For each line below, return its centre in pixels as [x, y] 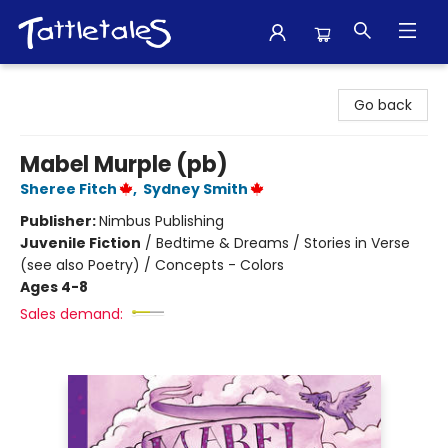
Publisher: [59, 221]
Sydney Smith [195, 189]
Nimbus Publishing [161, 221]
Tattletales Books [75, 83]
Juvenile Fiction [80, 243]
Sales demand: [71, 314]
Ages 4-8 [54, 287]
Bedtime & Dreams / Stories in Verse [283, 243]
